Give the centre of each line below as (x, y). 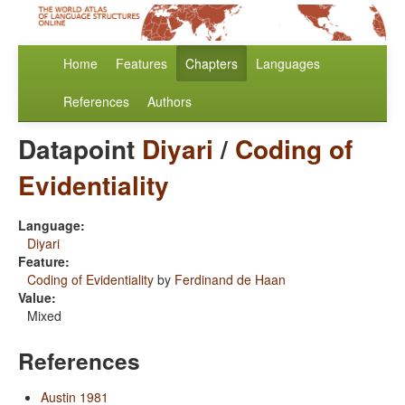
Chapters (212, 64)
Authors (170, 102)
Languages (288, 64)
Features (141, 64)
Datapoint (80, 149)
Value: (37, 298)
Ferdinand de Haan (230, 280)
